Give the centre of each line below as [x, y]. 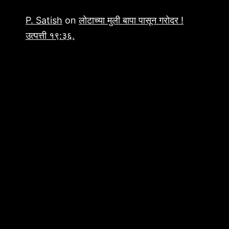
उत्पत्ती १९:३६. [50, 36]
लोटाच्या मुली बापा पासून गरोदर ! [131, 20]
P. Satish [44, 20]
